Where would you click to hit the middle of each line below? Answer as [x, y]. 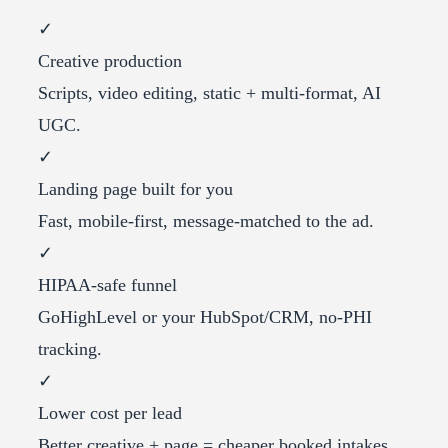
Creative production [110, 60]
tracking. [70, 348]
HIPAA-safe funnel [107, 284]
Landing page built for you [135, 188]
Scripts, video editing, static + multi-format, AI [209, 92]
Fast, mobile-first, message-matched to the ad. [206, 220]
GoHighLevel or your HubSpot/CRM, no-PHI [205, 316]
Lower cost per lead [110, 412]
